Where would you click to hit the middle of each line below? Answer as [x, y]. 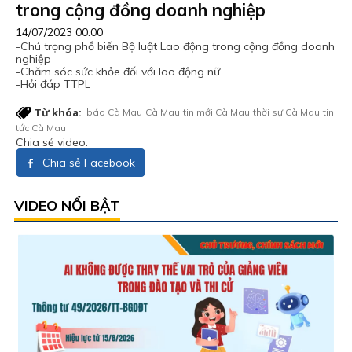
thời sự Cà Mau [286, 112]
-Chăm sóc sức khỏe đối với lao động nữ [118, 71]
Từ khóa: [58, 112]
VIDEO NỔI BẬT [67, 205]
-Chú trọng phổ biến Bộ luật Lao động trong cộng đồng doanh [175, 46]
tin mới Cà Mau [216, 112]
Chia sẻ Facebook [87, 162]
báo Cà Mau [114, 112]
